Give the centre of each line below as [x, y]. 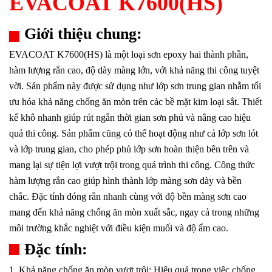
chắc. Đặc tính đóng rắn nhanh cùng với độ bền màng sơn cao [128, 196]
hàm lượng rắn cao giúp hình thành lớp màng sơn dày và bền [125, 181]
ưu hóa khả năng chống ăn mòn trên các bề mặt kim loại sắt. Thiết [135, 102]
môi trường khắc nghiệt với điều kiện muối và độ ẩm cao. [119, 228]
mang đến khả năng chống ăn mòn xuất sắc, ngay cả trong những [134, 212]
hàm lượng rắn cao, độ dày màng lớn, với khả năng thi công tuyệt [134, 70]
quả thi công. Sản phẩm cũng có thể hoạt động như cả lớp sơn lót [134, 133]
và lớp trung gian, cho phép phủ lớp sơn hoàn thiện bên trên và [129, 149]
